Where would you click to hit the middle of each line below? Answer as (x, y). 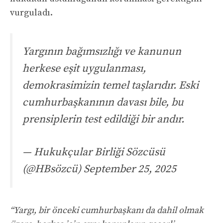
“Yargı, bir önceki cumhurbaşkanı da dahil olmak (107, 211)
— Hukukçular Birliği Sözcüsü (94, 152)
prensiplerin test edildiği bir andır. (103, 119)
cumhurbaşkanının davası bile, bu (103, 102)
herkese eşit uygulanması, (84, 68)
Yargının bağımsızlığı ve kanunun (102, 51)
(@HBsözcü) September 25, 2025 (99, 169)
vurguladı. (31, 12)
